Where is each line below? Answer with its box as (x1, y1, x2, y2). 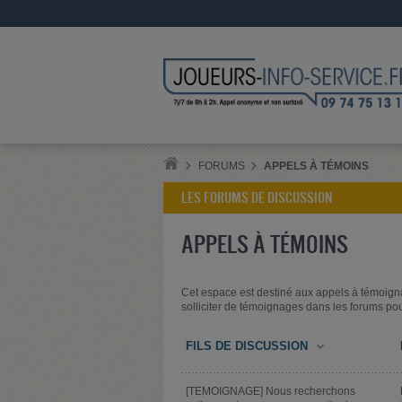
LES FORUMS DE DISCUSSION (181, 189, 332, 207)
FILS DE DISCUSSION (186, 339, 308, 354)
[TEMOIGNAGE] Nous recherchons (186, 385, 355, 398)
